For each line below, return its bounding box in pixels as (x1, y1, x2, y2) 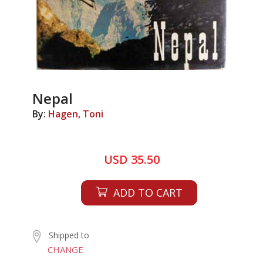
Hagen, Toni (48, 107, 103, 120)
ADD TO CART (113, 186, 183, 200)
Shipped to (49, 230, 89, 241)
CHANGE (48, 243, 83, 255)
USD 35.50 (103, 151, 160, 167)
